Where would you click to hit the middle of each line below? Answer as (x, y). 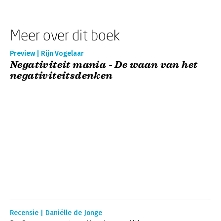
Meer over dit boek (65, 35)
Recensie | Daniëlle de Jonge (56, 213)
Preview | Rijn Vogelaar (47, 54)
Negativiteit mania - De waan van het (104, 65)
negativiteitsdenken (61, 76)
